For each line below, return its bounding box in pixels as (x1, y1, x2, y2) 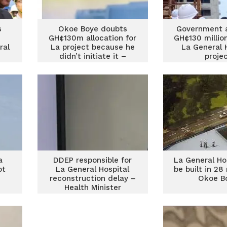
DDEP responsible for (53, 156, 132, 165)
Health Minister (64, 183, 121, 192)
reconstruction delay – (49, 174, 136, 183)
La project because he (50, 43, 135, 52)
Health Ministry (64, 61, 121, 70)
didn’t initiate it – (59, 52, 126, 61)
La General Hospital (56, 165, 130, 174)
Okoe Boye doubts (58, 24, 127, 33)
